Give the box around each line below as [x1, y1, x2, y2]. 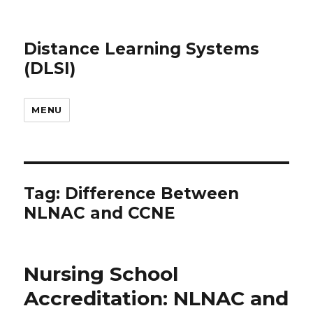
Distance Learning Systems [24, 39, 260, 59]
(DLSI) [24, 59, 76, 78]
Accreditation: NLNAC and [24, 286, 289, 310]
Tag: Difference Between [24, 184, 240, 203]
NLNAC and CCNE [24, 203, 176, 223]
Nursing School [24, 262, 179, 286]
